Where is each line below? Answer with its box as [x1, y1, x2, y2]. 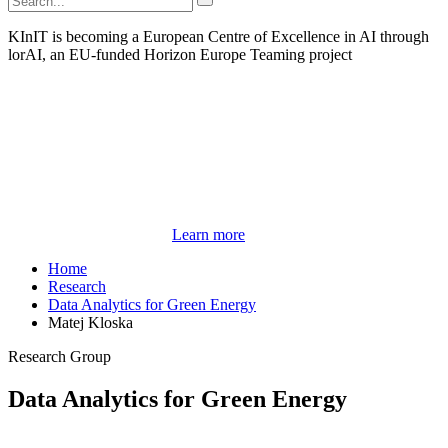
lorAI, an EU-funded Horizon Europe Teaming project [8, 46, 352, 64]
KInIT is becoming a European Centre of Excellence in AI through [8, 28, 429, 46]
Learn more [172, 226, 245, 244]
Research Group [8, 348, 111, 366]
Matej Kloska [48, 314, 133, 332]
